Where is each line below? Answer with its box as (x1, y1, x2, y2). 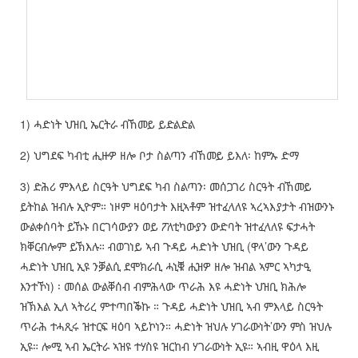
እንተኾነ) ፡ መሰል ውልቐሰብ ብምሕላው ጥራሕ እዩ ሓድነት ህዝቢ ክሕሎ (19, 278, 306, 295)
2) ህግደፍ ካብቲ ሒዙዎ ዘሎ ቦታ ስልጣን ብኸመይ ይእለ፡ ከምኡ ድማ (19, 147, 299, 164)
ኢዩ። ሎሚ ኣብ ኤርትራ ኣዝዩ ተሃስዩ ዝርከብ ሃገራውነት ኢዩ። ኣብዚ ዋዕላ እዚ (19, 338, 319, 355)
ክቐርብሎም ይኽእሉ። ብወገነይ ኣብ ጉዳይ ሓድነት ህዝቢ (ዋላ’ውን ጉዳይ (19, 238, 308, 255)
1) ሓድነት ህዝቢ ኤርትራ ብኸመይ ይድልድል (19, 116, 195, 133)
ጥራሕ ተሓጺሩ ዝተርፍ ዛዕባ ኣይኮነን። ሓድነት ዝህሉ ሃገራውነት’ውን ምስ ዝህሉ (19, 318, 332, 335)
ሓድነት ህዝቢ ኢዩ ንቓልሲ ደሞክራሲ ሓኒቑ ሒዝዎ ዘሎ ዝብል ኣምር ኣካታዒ (19, 258, 311, 275)
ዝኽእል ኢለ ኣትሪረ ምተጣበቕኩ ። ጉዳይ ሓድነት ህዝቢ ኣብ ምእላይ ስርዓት (19, 298, 323, 315)
